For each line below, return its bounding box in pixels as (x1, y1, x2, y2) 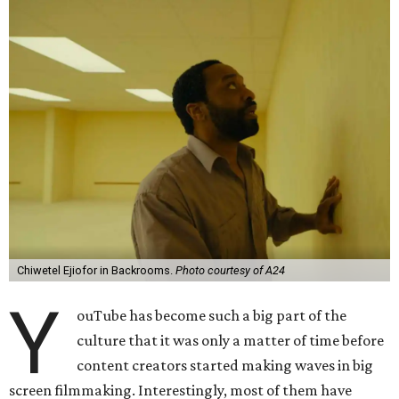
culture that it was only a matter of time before (77, 331, 385, 349)
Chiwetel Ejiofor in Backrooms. (16, 264, 175, 277)
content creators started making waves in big (77, 356, 374, 374)
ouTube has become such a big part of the (77, 306, 347, 324)
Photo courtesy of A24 (175, 264, 285, 277)
